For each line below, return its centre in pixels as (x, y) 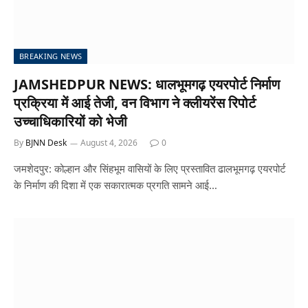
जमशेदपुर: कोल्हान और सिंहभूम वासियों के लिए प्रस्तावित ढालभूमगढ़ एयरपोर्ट (150, 168)
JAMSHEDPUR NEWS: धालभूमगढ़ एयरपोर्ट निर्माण (147, 84)
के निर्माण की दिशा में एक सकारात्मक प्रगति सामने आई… (115, 185)
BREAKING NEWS (51, 56)
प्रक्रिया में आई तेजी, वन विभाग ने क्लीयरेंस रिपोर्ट (135, 103)
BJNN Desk (46, 143)
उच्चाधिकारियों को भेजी (70, 121)
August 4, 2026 (109, 143)
